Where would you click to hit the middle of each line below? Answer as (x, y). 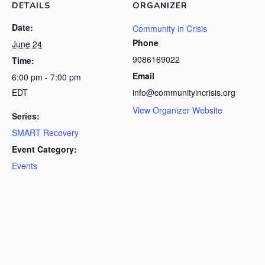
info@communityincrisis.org (184, 92)
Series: (26, 116)
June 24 (27, 44)
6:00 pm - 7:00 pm (46, 77)
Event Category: (44, 149)
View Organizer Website (177, 110)
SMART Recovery (45, 132)
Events (25, 166)
